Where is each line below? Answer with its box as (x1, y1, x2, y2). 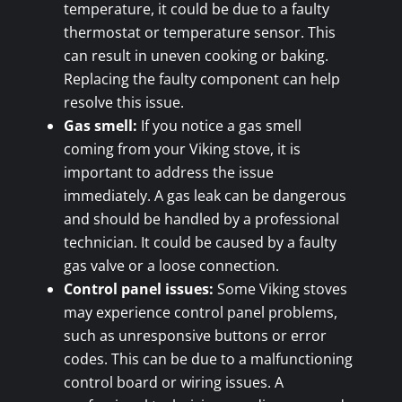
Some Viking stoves (213, 278, 347, 299)
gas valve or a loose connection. (63, 255, 279, 275)
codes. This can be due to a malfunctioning (63, 348, 353, 369)
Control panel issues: (63, 278, 214, 299)
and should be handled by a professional (63, 208, 339, 229)
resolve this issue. (63, 92, 184, 112)
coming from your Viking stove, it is (63, 138, 301, 159)
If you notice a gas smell (136, 115, 301, 135)
